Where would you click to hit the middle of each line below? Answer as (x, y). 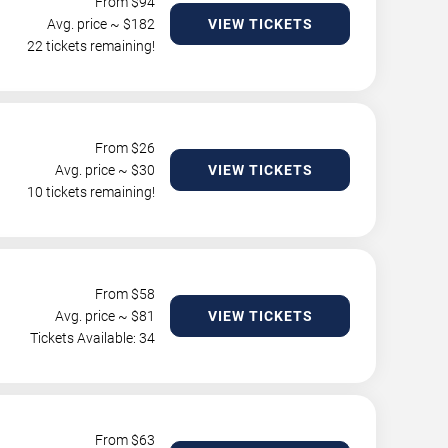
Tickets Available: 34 (92, 338)
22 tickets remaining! (91, 46)
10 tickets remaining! (91, 192)
